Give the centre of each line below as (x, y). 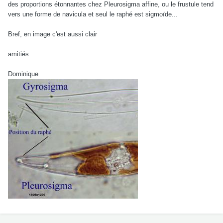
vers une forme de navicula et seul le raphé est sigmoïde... (93, 14)
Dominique (23, 74)
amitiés (18, 54)
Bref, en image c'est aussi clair (53, 34)
